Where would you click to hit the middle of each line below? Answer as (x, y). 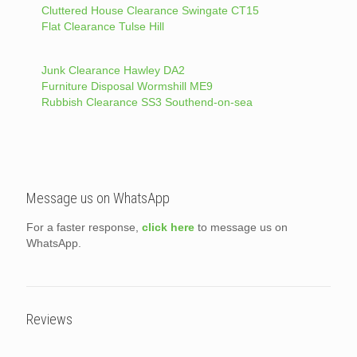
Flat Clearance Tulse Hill (102, 26)
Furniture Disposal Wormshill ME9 (127, 86)
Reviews (49, 319)
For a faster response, (84, 227)
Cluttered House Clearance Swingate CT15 (150, 10)
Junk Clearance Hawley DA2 (113, 70)
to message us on (241, 227)
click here (168, 227)
